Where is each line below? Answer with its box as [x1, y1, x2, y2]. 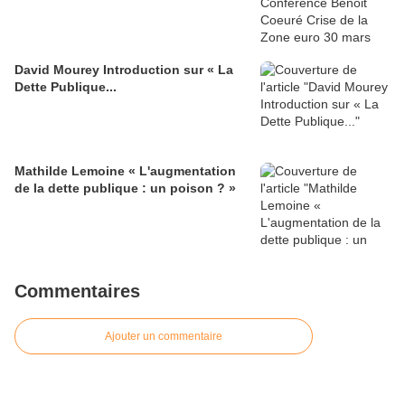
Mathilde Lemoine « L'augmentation [14, 164, 236, 178]
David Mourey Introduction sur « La [14, 62, 233, 77]
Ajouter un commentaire [105, 330, 222, 343]
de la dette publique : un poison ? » [14, 181, 236, 195]
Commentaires [14, 281, 140, 301]
